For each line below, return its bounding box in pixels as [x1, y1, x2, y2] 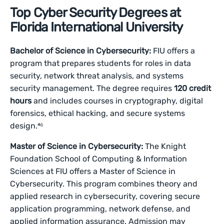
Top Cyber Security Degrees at [10, 5, 181, 20]
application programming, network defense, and [10, 204, 191, 213]
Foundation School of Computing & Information [10, 154, 187, 163]
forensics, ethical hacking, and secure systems [10, 108, 185, 118]
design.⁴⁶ [10, 121, 43, 130]
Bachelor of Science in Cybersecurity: [10, 46, 153, 55]
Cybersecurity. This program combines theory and [10, 179, 198, 188]
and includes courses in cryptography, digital [31, 96, 203, 105]
